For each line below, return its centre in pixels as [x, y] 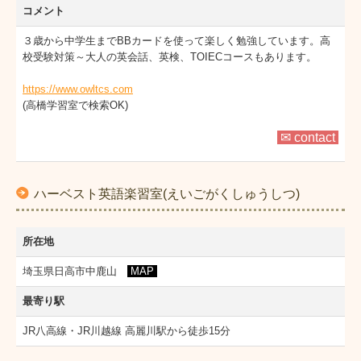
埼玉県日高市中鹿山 [75, 271]
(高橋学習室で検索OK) [75, 105]
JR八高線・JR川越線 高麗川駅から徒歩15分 [127, 330]
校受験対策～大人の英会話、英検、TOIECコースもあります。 [170, 56]
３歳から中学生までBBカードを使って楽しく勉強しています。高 [176, 40]
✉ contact [308, 137]
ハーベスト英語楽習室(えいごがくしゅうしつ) [167, 193]
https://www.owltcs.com [78, 89]
